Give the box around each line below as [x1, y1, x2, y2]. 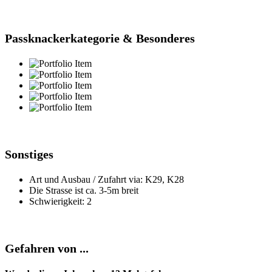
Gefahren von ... [5, 241, 89, 255]
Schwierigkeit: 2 [29, 195, 92, 206]
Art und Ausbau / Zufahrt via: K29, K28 [29, 174, 184, 185]
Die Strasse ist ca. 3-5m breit [29, 185, 138, 195]
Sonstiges [5, 147, 53, 161]
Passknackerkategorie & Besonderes [5, 32, 195, 46]
